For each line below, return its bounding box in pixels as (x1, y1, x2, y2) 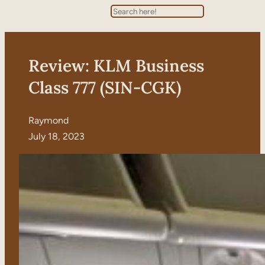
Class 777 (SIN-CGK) (28, 77, 181, 99)
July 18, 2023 (28, 131, 85, 143)
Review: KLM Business (28, 55, 204, 77)
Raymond (28, 115, 69, 127)
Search (109, 7, 141, 18)
